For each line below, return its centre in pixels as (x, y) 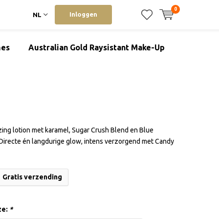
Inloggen (83, 14)
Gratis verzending (33, 177)
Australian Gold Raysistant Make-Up (97, 47)
